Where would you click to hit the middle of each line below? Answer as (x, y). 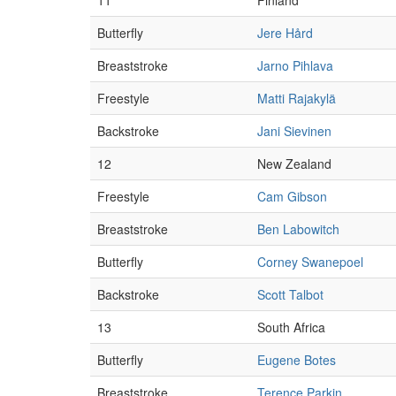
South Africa (291, 327)
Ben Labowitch (298, 229)
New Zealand (294, 164)
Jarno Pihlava (295, 65)
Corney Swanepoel (310, 262)
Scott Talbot (290, 294)
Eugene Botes (297, 360)
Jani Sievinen (294, 131)
